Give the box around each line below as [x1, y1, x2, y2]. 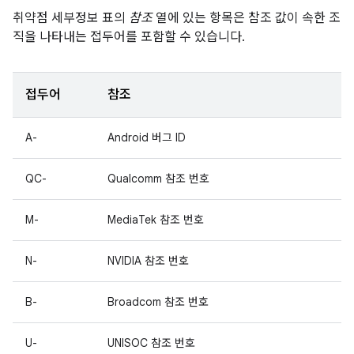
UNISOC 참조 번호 [107, 336, 195, 350]
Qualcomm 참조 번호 [107, 171, 209, 186]
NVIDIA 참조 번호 [107, 254, 189, 268]
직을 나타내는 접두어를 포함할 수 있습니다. [13, 29, 245, 45]
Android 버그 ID [107, 130, 186, 145]
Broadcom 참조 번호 [107, 295, 209, 309]
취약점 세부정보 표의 [13, 10, 129, 26]
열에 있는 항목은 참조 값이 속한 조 [153, 10, 341, 26]
